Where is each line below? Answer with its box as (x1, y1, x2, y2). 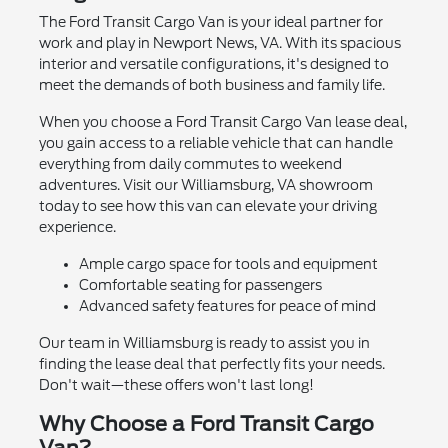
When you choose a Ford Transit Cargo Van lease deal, (38, 114, 407, 131)
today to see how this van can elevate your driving (38, 198, 377, 215)
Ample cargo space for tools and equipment (78, 256, 378, 273)
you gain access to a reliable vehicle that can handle (38, 135, 393, 152)
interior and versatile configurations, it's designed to (38, 56, 389, 73)
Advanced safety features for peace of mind (78, 298, 376, 315)
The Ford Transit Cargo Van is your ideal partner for (38, 14, 383, 31)
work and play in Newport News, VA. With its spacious (38, 35, 401, 52)
